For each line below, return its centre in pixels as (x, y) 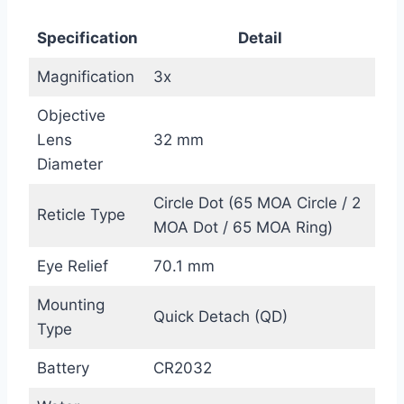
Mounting (70, 304)
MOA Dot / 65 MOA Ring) (243, 227)
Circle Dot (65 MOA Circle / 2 (257, 202)
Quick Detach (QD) (220, 316)
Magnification (85, 76)
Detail (260, 37)
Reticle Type (81, 214)
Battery (63, 367)
